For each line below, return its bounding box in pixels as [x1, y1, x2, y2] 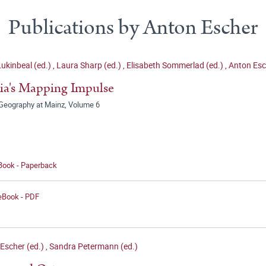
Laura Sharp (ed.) [56, 59, 123, 71]
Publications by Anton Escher [8, 12, 258, 43]
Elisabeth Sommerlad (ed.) [126, 59, 225, 71]
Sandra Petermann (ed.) [49, 240, 138, 252]
